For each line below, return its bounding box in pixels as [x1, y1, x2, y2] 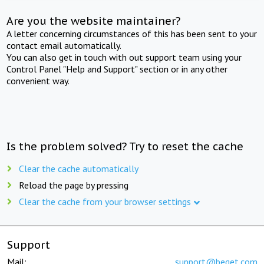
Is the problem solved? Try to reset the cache [6, 139, 244, 153]
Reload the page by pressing [19, 179, 128, 191]
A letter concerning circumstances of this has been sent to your [6, 27, 258, 39]
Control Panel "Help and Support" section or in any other [6, 62, 228, 75]
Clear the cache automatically [19, 162, 138, 174]
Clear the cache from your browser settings [19, 195, 191, 207]
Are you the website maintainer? [6, 14, 181, 28]
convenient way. [6, 74, 70, 87]
